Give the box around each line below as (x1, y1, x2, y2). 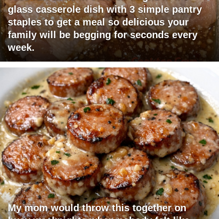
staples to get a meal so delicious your (8, 17, 189, 28)
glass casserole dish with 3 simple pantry (8, 4, 202, 15)
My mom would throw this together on (8, 202, 186, 214)
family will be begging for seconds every (8, 29, 197, 41)
